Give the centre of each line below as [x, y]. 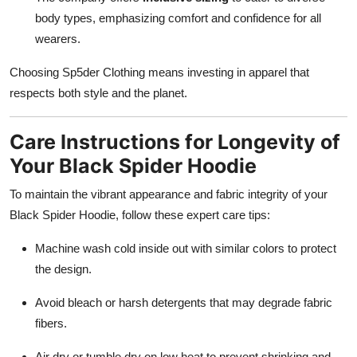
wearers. [58, 38]
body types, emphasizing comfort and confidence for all [178, 18]
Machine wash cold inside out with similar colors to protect [186, 248]
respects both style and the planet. [98, 92]
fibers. [51, 323]
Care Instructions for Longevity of [175, 141]
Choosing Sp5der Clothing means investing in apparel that [159, 72]
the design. [63, 269]
